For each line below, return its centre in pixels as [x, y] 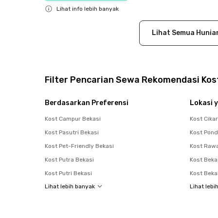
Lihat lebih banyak [70, 186]
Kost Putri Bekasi [68, 173]
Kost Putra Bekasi [69, 159]
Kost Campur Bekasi [73, 118]
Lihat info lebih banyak [88, 9]
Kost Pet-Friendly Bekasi [79, 146]
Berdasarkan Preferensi [87, 103]
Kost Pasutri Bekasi [72, 132]
